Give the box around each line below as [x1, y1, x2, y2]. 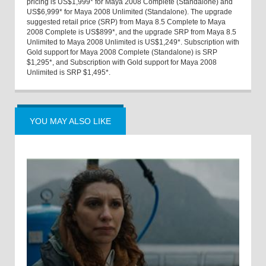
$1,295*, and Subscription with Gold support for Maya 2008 [27, 58, 217, 67]
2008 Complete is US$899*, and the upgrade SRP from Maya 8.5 [27, 28, 236, 37]
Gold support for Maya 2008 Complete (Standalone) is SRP [27, 48, 217, 57]
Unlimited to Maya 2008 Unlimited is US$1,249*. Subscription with [27, 38, 239, 47]
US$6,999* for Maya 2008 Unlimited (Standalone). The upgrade [27, 8, 232, 17]
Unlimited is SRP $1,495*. [27, 68, 110, 77]
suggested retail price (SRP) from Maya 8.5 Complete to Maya [27, 18, 226, 27]
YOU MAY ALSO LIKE [30, 116, 111, 126]
